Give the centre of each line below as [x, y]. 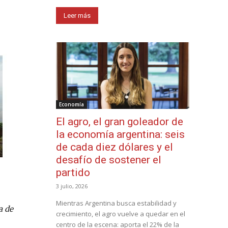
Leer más [77, 16]
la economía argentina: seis [120, 135]
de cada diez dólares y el [115, 147]
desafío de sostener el [109, 160]
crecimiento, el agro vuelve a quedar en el [121, 214]
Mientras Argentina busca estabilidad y [116, 203]
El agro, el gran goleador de [120, 122]
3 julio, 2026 [72, 186]
